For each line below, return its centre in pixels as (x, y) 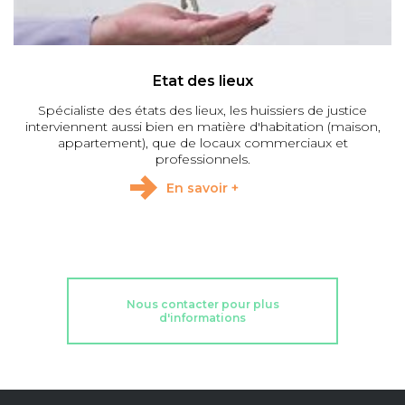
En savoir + (202, 188)
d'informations (202, 318)
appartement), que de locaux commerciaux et (202, 143)
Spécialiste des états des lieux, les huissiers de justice (202, 111)
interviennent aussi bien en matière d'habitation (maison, (202, 127)
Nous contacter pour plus (202, 305)
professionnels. (202, 160)
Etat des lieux (202, 81)
